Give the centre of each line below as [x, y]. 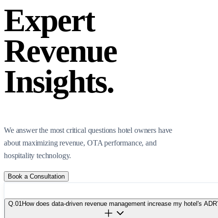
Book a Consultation [36, 176]
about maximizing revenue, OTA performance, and [80, 143]
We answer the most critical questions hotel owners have [88, 130]
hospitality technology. [38, 155]
